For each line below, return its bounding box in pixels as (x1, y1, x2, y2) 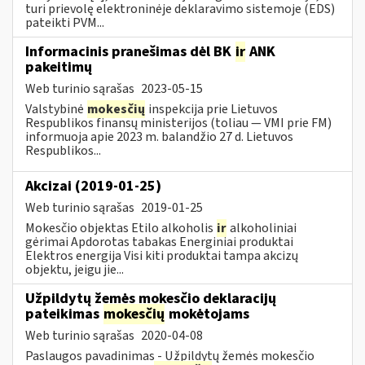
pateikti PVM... (25, 13, 104, 32)
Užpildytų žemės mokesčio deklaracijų (25, 288, 276, 309)
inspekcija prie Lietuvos (146, 99, 278, 118)
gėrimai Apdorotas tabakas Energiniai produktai (25, 232, 293, 251)
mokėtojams (165, 303, 249, 324)
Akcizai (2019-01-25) (25, 175, 161, 196)
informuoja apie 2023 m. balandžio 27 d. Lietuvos (25, 127, 293, 146)
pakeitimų (25, 56, 92, 77)
